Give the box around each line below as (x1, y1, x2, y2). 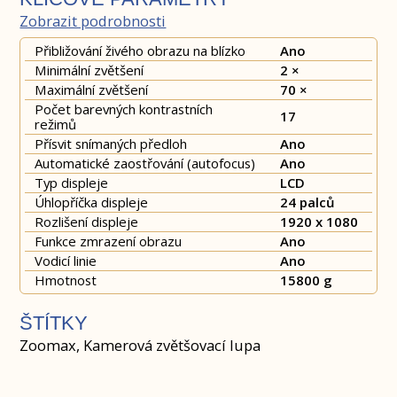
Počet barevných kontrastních (34, 100, 213, 119)
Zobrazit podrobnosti (19, 10, 167, 31)
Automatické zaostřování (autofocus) (34, 154, 255, 173)
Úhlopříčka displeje (34, 193, 148, 212)
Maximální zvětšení (34, 81, 148, 99)
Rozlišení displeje (34, 213, 138, 231)
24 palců (276, 193, 335, 212)
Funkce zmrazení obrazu (34, 232, 182, 251)
